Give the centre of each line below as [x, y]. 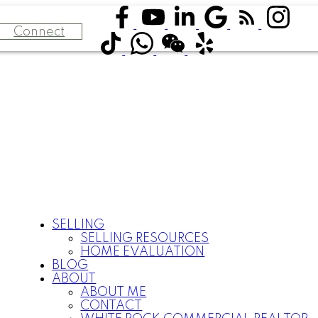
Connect [39, 32]
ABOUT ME [114, 292]
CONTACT [111, 306]
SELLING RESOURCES [145, 238]
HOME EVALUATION [143, 252]
